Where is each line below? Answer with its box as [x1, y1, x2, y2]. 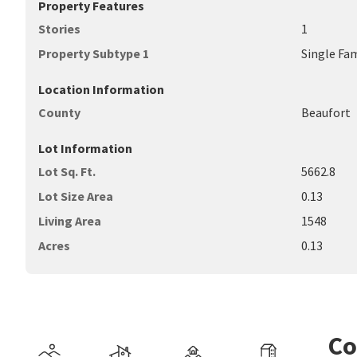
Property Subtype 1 [38, 45, 149, 61]
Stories [38, 21, 80, 37]
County [38, 104, 80, 120]
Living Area [38, 213, 101, 229]
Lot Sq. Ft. [38, 163, 96, 179]
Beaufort [301, 104, 351, 120]
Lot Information [38, 140, 132, 156]
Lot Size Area [38, 188, 113, 204]
